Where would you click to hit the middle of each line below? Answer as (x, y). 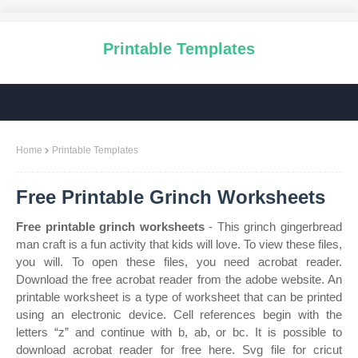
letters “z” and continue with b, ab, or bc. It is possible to (179, 332)
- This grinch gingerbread (273, 227)
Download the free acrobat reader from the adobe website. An (179, 279)
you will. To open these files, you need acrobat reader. (179, 262)
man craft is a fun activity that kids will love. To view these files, (179, 244)
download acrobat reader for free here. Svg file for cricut (179, 350)
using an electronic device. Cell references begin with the (179, 314)
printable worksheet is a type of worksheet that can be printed (179, 297)
